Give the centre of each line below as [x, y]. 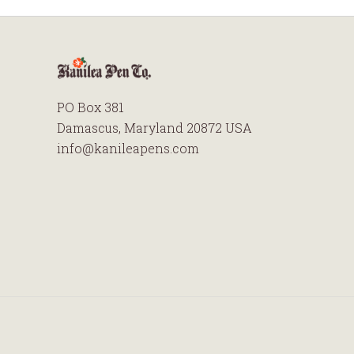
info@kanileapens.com [128, 148]
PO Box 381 [90, 107]
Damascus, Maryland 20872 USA [154, 127]
